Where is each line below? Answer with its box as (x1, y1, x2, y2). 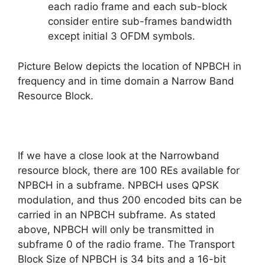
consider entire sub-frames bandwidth (48, 15, 232, 27)
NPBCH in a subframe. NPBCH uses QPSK (18, 179, 219, 191)
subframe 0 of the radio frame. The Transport (18, 238, 235, 250)
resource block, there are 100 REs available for (18, 164, 240, 176)
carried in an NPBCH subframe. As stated (18, 208, 216, 221)
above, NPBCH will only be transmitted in (18, 223, 214, 235)
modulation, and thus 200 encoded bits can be (18, 193, 242, 206)
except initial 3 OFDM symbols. (48, 30, 195, 42)
